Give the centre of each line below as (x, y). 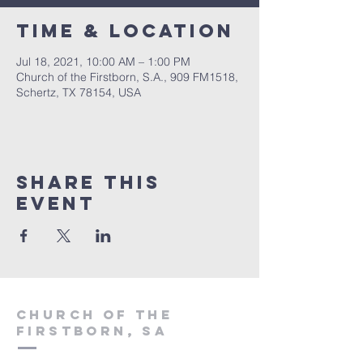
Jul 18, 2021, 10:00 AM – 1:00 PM (103, 62)
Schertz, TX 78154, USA (79, 92)
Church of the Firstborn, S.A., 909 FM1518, (127, 77)
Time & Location (125, 31)
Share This (88, 182)
